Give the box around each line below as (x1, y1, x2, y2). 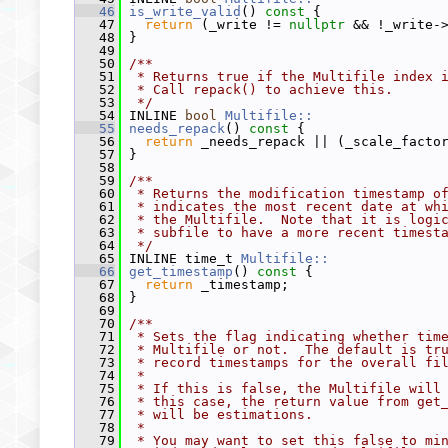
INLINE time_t (121, 251, 241, 266)
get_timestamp (129, 264, 233, 279)
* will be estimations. (129, 407, 313, 422)
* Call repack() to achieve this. (129, 82, 393, 97)
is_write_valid (129, 4, 241, 19)
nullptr (289, 17, 345, 32)
